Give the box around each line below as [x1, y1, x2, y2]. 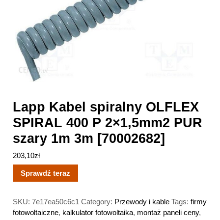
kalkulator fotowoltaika [62, 208, 134, 217]
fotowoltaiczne [13, 208, 59, 217]
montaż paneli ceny [137, 208, 199, 217]
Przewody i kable [114, 197, 170, 206]
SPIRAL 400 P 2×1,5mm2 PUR [13, 114, 203, 130]
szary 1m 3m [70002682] [13, 130, 165, 146]
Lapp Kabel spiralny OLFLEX [13, 99, 199, 114]
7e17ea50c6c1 [32, 197, 80, 206]
